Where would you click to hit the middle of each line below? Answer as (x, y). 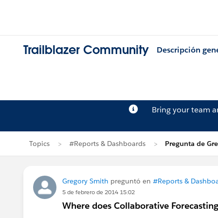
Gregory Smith (85, 181)
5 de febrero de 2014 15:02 (99, 192)
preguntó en (131, 181)
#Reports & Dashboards (107, 144)
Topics (39, 144)
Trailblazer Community (86, 50)
